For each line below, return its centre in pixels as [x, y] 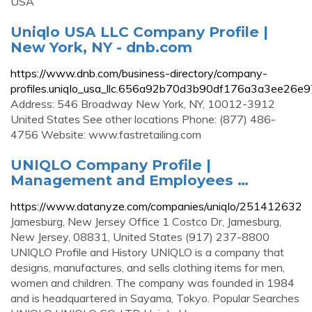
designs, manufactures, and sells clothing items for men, [148, 267]
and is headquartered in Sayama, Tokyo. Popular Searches [155, 298]
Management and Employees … [130, 180]
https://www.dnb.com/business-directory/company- [139, 73]
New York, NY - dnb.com [101, 47]
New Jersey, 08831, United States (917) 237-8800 [140, 237]
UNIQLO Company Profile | [111, 165]
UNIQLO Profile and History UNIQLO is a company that [147, 252]
